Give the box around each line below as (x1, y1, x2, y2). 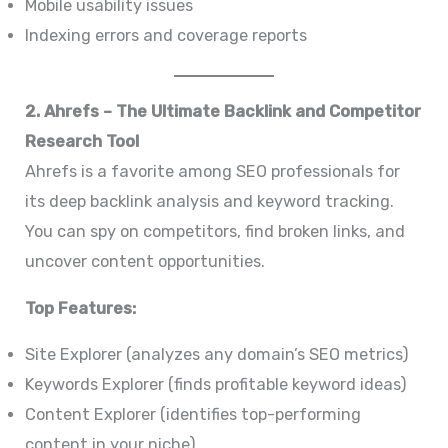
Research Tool (25, 132, 140, 152)
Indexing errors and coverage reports (25, 25, 308, 45)
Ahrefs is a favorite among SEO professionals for (25, 162, 401, 182)
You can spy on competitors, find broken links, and (25, 222, 406, 242)
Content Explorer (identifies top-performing (25, 404, 362, 424)
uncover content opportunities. (25, 252, 266, 272)
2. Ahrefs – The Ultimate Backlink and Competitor (25, 102, 422, 122)
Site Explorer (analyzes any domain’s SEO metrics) (25, 344, 410, 364)
